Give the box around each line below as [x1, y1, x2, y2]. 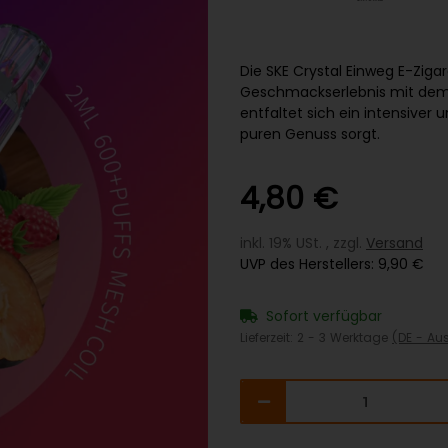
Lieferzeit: [240, 329, 297, 347]
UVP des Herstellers [240, 254, 371, 275]
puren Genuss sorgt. [240, 124, 380, 145]
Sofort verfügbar [266, 306, 382, 327]
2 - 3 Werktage [297, 329, 392, 347]
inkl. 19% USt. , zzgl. [240, 233, 366, 254]
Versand [366, 233, 423, 254]
